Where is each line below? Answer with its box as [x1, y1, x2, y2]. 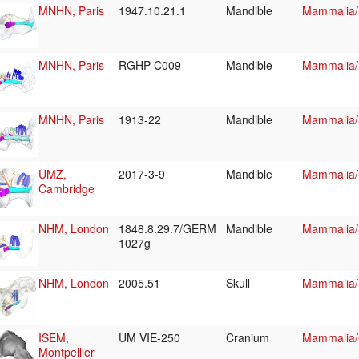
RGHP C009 [119, 57, 184, 74]
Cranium [226, 329, 272, 346]
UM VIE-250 [119, 329, 184, 346]
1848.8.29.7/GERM [119, 220, 216, 237]
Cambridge [38, 180, 95, 197]
